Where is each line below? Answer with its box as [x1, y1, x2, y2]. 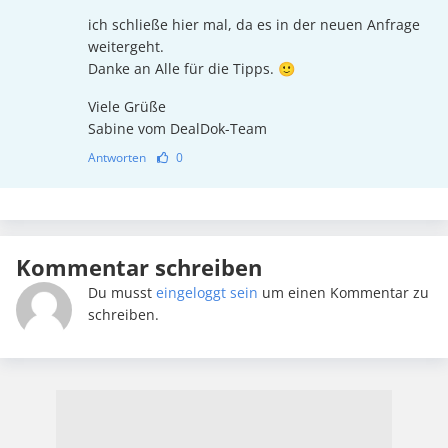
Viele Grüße [87, 97, 166, 117]
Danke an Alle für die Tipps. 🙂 [87, 59, 295, 79]
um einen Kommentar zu [257, 283, 429, 303]
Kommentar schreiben [16, 252, 262, 283]
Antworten [87, 149, 146, 167]
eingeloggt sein [155, 283, 258, 303]
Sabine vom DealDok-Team [87, 119, 267, 139]
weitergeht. [87, 37, 164, 57]
